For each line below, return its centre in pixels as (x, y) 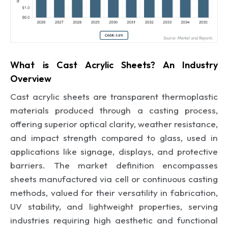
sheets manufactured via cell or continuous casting (114, 179)
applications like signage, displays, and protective (114, 151)
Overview (31, 78)
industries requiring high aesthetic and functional (114, 220)
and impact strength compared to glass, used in (114, 137)
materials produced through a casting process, (114, 110)
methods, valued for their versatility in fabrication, (114, 192)
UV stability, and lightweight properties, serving (114, 206)
